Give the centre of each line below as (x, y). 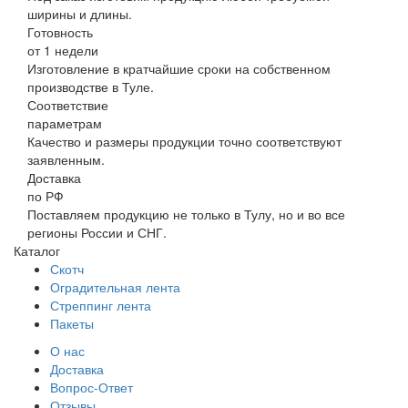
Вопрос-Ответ (92, 388)
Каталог (37, 251)
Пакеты (72, 324)
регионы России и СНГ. (97, 233)
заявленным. (66, 160)
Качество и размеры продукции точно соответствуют (184, 142)
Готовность (60, 32)
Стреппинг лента (101, 306)
